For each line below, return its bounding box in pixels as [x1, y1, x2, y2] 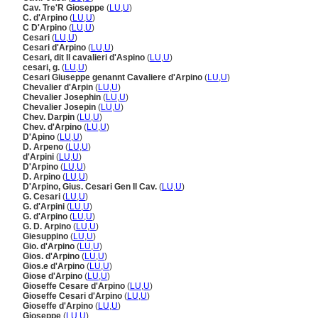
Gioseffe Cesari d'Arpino [23, 291, 124, 301]
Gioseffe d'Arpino [23, 301, 95, 311]
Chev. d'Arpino [23, 122, 84, 132]
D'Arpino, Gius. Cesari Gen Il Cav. [23, 182, 159, 192]
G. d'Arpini [23, 202, 67, 212]
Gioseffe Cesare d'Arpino [23, 281, 127, 291]
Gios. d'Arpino [23, 251, 82, 261]
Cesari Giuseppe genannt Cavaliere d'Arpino [23, 72, 204, 82]
